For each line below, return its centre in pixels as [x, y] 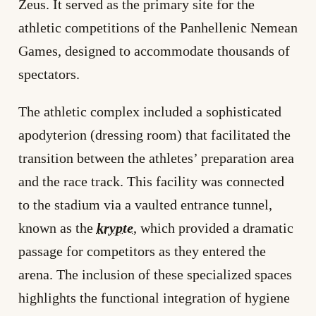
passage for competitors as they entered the [142, 251]
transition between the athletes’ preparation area [156, 158]
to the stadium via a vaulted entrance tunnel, [145, 205]
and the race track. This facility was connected [151, 182]
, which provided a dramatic [213, 228]
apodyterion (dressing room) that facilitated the [154, 135]
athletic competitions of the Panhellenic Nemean [158, 28]
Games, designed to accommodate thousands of [154, 51]
